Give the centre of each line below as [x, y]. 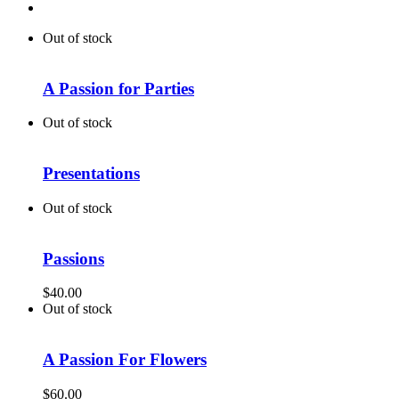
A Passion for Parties [118, 88]
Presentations [91, 174]
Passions [73, 258]
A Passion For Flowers [125, 360]
